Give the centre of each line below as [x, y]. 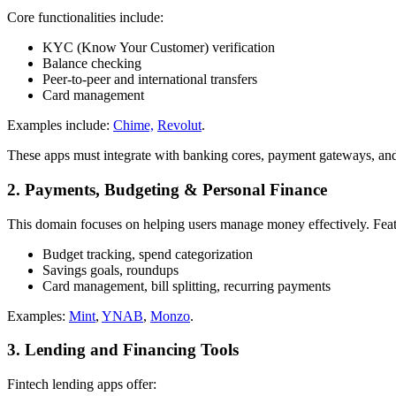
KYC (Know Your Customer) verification [159, 48]
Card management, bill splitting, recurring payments [187, 286]
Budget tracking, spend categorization [148, 254]
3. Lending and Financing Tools [123, 350]
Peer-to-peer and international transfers [150, 80]
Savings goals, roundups [110, 270]
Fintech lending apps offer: [82, 385]
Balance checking [92, 64]
